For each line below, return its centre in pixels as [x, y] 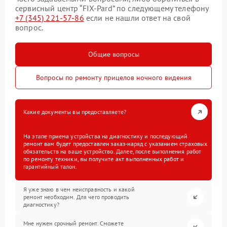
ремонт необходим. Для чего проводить [77, 197]
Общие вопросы [113, 54]
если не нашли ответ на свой [137, 18]
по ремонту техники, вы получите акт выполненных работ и [104, 159]
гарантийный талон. [50, 167]
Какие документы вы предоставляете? [75, 112]
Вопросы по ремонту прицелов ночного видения [113, 78]
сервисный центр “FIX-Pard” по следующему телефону [112, 8]
